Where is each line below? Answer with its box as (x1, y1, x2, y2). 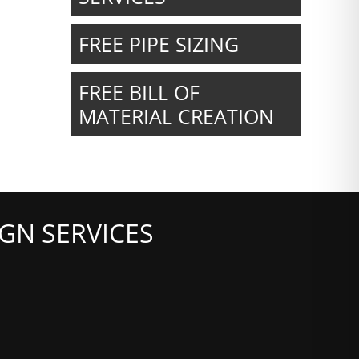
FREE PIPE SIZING (79, 30, 239, 58)
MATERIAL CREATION (79, 102, 274, 130)
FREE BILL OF (79, 78, 200, 106)
